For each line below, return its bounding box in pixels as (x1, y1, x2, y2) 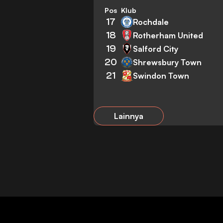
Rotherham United (133, 30, 204, 40)
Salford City (133, 43, 179, 54)
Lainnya (114, 111, 144, 121)
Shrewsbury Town (133, 57, 202, 67)
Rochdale (133, 16, 169, 27)
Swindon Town (133, 70, 190, 81)
